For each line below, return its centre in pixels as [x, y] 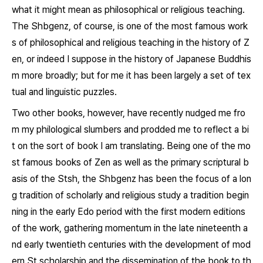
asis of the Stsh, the [55, 179]
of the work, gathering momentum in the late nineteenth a [130, 228]
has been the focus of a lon [194, 179]
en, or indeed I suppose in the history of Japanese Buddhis [131, 59]
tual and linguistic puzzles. [64, 92]
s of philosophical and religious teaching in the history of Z [131, 43]
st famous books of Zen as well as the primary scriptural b [130, 162]
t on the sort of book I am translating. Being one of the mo [131, 146]
